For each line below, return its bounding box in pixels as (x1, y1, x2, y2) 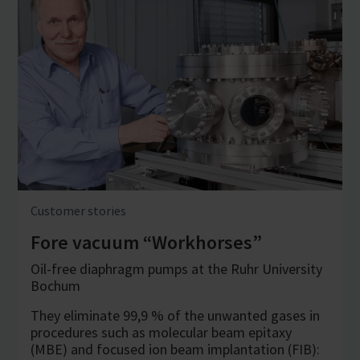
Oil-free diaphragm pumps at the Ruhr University (31, 259, 322, 278)
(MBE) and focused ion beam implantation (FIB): (31, 339, 320, 358)
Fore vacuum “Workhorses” (31, 229, 262, 255)
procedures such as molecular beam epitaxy (31, 322, 292, 342)
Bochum (31, 276, 80, 295)
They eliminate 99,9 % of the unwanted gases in (31, 305, 320, 325)
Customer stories (31, 202, 126, 219)
